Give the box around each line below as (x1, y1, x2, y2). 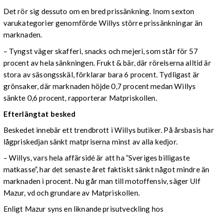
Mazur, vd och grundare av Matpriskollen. (3, 188, 140, 198)
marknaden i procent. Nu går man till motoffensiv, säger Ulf (3, 177, 200, 186)
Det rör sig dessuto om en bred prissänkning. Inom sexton (3, 7, 195, 16)
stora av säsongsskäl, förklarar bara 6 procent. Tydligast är (3, 70, 200, 79)
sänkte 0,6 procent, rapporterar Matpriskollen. (3, 93, 157, 102)
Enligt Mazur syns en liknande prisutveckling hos (3, 204, 164, 214)
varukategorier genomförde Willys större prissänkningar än (3, 18, 203, 28)
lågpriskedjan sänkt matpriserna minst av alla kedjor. (3, 137, 178, 146)
